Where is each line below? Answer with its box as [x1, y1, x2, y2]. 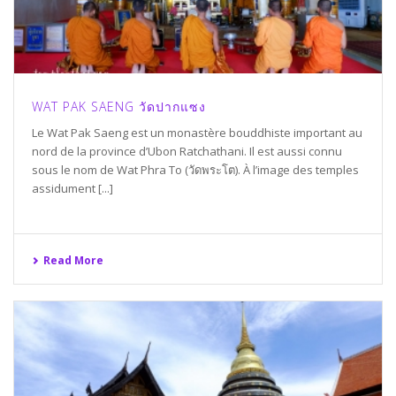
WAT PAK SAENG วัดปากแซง [32, 98, 206, 116]
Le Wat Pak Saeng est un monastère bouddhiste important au [32, 125, 362, 141]
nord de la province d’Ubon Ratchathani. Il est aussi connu [32, 143, 342, 160]
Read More [43, 253, 103, 269]
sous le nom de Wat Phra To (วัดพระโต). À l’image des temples [32, 162, 359, 179]
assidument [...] [32, 180, 113, 197]
